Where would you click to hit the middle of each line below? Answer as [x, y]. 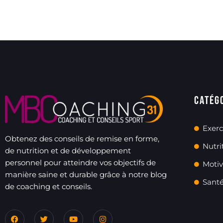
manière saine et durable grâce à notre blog [86, 174]
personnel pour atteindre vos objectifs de [80, 162]
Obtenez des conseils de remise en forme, [82, 138]
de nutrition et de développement [68, 150]
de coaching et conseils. [50, 186]
